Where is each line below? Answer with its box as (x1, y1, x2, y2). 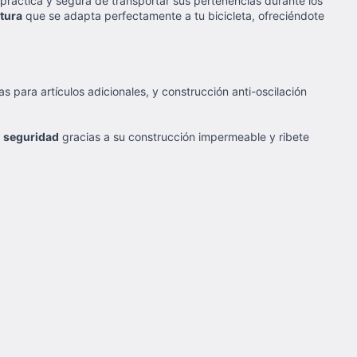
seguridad (3, 130, 59, 143)
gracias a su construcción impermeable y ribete (59, 130, 309, 143)
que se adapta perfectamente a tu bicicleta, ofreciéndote (22, 9, 324, 22)
